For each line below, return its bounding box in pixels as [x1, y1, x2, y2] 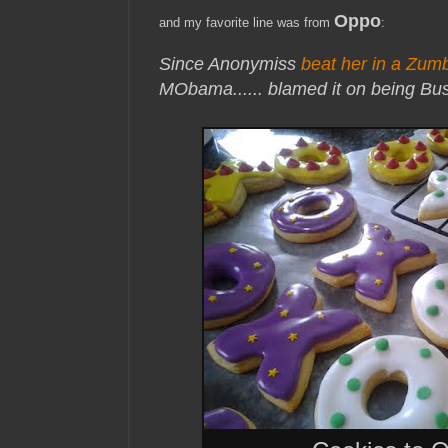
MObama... [159, 79, 248, 100]
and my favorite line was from [159, 15, 334, 31]
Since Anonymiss [159, 54, 301, 75]
